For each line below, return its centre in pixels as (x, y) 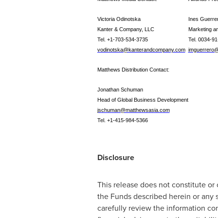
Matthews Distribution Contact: (133, 70)
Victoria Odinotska (119, 19)
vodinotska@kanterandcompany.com (141, 50)
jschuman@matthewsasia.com (133, 110)
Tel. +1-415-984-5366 (122, 120)
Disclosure (116, 158)
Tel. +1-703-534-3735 (122, 40)
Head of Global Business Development (143, 100)
